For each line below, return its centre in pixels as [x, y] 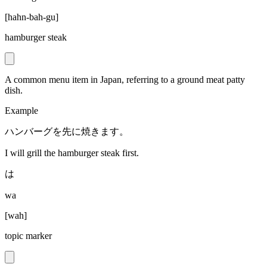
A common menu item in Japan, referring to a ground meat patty [125, 80]
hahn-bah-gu [32, 17]
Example [21, 111]
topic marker [28, 236]
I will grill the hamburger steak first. [72, 153]
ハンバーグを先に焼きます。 [67, 132]
